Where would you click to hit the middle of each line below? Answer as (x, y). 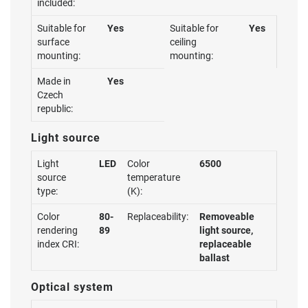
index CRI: (58, 244)
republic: (55, 109)
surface (53, 42)
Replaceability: (158, 217)
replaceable (225, 244)
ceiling (183, 42)
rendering (57, 230)
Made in (54, 81)
